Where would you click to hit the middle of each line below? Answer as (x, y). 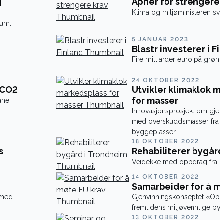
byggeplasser (153, 132)
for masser (155, 100)
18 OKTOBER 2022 (165, 141)
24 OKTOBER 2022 (165, 80)
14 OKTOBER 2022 (165, 177)
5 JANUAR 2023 (160, 39)
